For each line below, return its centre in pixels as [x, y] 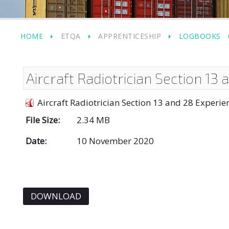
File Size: [43, 120]
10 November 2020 [115, 141]
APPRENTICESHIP [130, 36]
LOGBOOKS [200, 36]
